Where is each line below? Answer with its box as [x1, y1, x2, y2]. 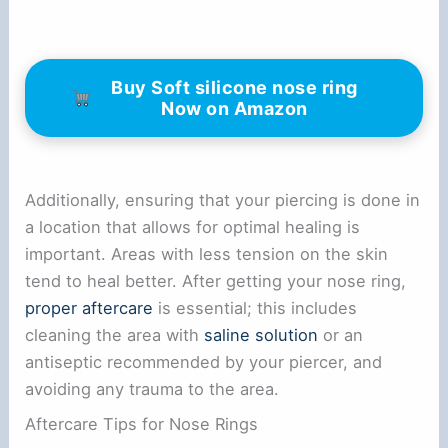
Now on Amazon [161, 97, 308, 119]
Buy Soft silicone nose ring [111, 76, 358, 98]
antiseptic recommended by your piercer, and [25, 351, 383, 372]
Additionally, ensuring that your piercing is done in [25, 189, 421, 210]
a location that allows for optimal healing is [25, 216, 361, 237]
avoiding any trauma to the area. [25, 378, 280, 399]
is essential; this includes [153, 297, 358, 318]
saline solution [204, 324, 319, 345]
